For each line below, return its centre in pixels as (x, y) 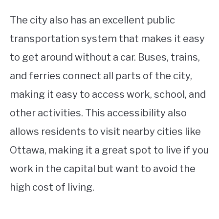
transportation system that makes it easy (107, 39)
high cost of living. (52, 187)
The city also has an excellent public (92, 20)
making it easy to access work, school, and (108, 94)
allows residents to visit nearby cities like (105, 131)
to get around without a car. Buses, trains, (105, 57)
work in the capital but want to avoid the (103, 169)
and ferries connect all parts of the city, (101, 76)
